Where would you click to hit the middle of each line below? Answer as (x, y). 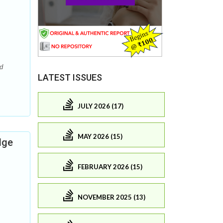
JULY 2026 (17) (101, 106)
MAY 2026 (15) (100, 137)
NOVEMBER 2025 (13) (111, 197)
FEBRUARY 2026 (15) (110, 167)
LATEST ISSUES (70, 77)
